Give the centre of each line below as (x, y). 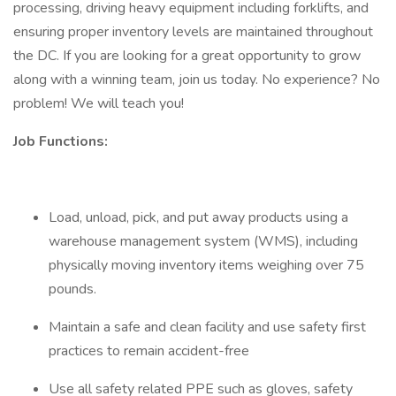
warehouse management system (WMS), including (203, 241)
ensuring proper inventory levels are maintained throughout (193, 32)
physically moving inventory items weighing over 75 (206, 265)
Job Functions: (65, 141)
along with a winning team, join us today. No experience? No (197, 80)
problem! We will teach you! (101, 103)
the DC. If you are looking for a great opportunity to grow (187, 56)
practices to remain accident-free (149, 351)
